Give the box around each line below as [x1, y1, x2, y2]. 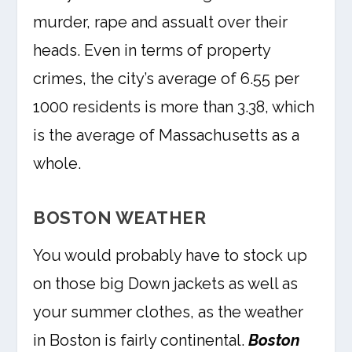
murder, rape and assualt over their [33, 13, 288, 31]
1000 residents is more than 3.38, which [33, 97, 315, 116]
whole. [33, 154, 82, 173]
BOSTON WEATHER [33, 207, 207, 228]
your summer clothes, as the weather [33, 302, 304, 321]
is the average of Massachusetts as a [33, 126, 300, 145]
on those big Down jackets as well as [33, 274, 299, 293]
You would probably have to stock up [33, 246, 308, 265]
